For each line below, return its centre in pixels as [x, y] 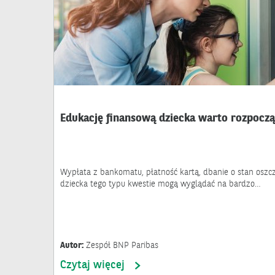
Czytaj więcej [92, 265]
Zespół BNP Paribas [122, 245]
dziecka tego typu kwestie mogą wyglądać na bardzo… [161, 184]
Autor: [73, 245]
